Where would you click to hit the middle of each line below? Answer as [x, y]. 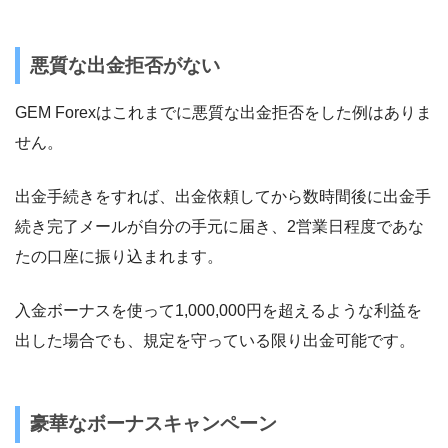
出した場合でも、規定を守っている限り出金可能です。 [215, 340]
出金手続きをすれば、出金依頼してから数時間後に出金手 [223, 196]
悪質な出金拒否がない [124, 65]
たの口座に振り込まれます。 [119, 256]
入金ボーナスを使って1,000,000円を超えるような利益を [218, 310]
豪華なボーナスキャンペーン [153, 424]
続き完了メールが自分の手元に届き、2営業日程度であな [219, 226]
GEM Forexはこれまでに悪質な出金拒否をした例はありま [223, 112]
